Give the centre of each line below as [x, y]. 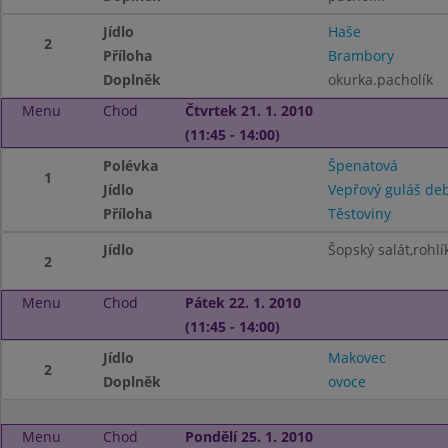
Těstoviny [359, 213]
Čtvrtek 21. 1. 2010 [248, 110]
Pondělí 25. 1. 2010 [248, 436]
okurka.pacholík [380, 79]
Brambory [360, 55]
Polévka [131, 165]
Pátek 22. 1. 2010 [242, 302]
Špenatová [362, 165]
